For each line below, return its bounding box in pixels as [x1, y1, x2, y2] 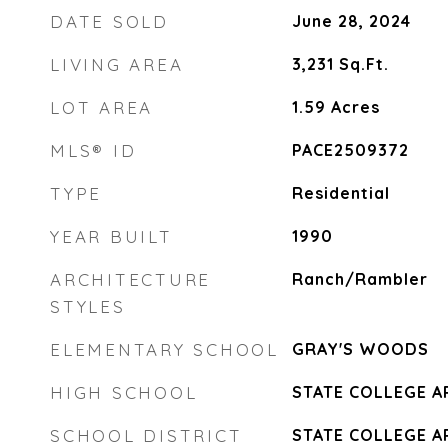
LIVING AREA [50, 54, 184, 75]
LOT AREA [50, 97, 153, 118]
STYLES [50, 296, 126, 317]
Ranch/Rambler [291, 269, 428, 289]
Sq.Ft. [338, 54, 389, 74]
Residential [291, 183, 390, 203]
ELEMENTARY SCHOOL [50, 339, 279, 360]
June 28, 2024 [291, 11, 411, 31]
